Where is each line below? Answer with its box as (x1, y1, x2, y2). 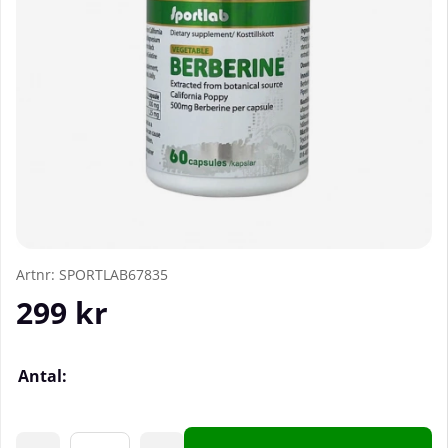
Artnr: (16, 265, 59, 285)
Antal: (18, 365, 67, 388)
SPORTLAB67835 (59, 265, 168, 285)
